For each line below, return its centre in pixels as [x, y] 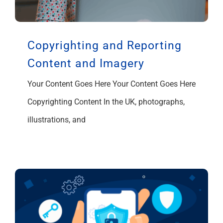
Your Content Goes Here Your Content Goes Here [111, 84]
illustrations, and [56, 119]
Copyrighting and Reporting [105, 45]
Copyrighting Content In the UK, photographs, [106, 102]
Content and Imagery [86, 63]
